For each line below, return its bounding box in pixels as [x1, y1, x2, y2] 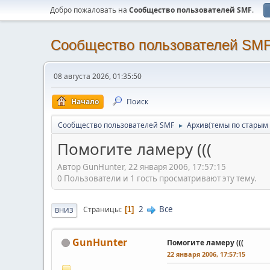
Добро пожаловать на [50, 5, 129, 15]
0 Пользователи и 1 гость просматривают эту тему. [57, 172, 257, 184]
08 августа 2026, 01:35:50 [54, 71, 142, 81]
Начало [71, 96, 99, 107]
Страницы [83, 204, 120, 215]
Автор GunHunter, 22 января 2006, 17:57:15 [57, 161, 226, 172]
